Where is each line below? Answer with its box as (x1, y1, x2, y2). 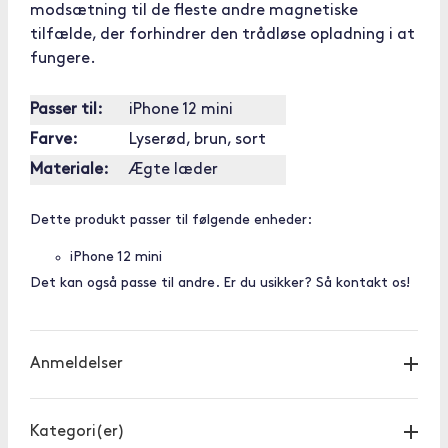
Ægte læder (129, 162, 218, 178)
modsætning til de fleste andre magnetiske (30, 3, 358, 19)
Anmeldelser (30, 356, 123, 372)
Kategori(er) (30, 424, 125, 440)
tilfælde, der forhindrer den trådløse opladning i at (30, 27, 415, 43)
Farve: (30, 132, 78, 148)
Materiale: (30, 162, 109, 178)
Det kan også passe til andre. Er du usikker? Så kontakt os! (30, 276, 410, 291)
